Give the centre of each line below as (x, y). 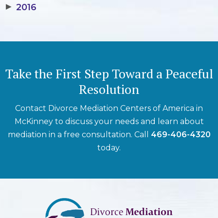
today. (109, 148)
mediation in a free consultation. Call (79, 135)
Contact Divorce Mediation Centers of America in (109, 108)
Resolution (109, 89)
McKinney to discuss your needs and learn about (109, 121)
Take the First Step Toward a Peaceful (109, 73)
